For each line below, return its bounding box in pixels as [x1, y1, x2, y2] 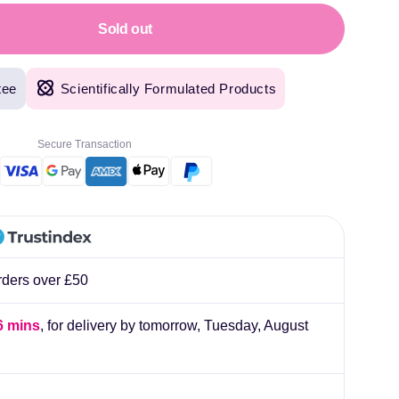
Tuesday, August [200, 318, 308, 333]
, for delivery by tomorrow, [40, 318, 200, 333]
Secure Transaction [37, 138, 132, 151]
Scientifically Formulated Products [60, 81, 277, 96]
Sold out [97, 20, 153, 37]
